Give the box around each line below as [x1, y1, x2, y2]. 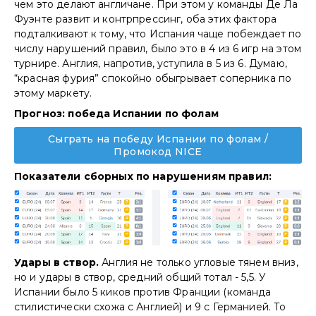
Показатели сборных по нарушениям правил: [14, 169, 272, 183]
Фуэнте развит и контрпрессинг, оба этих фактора [14, 12, 277, 25]
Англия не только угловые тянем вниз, [102, 255, 298, 269]
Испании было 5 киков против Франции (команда [14, 285, 272, 298]
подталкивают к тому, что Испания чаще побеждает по [14, 27, 302, 40]
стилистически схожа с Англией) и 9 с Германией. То [14, 300, 286, 313]
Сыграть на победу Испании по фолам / [47, 132, 269, 145]
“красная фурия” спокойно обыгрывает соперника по [14, 71, 292, 85]
